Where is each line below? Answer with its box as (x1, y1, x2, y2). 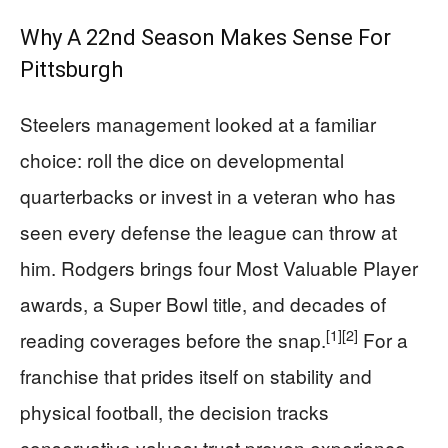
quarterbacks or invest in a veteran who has (20, 182, 396, 209)
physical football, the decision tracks (20, 398, 329, 425)
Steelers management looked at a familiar (20, 110, 376, 137)
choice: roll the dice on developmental (20, 146, 344, 173)
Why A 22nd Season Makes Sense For (20, 25, 391, 50)
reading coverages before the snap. (20, 326, 326, 353)
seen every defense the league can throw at (20, 218, 397, 245)
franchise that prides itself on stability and (20, 362, 372, 389)
